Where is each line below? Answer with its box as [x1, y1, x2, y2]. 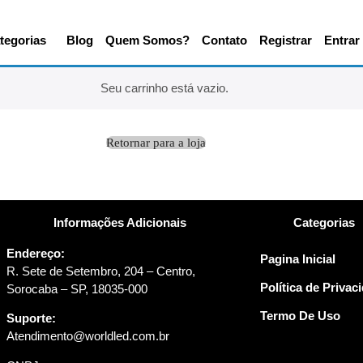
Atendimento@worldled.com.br [6, 329, 169, 344]
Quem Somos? [105, 32, 190, 47]
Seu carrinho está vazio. [100, 81, 229, 95]
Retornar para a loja [105, 136, 206, 149]
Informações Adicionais [53, 216, 187, 229]
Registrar [258, 32, 312, 47]
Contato [201, 32, 247, 47]
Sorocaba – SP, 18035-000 [6, 282, 147, 296]
